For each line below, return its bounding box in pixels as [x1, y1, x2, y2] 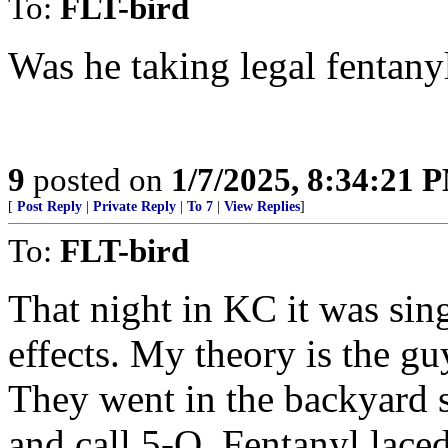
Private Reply [93, 199, 176, 214]
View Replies [224, 199, 300, 214]
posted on [25, 161, 171, 198]
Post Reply [17, 199, 82, 214]
